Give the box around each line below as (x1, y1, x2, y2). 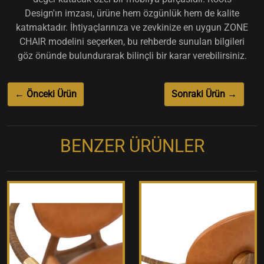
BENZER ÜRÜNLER (60, 135, 204, 156)
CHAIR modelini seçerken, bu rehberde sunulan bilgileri (19, 35, 245, 47)
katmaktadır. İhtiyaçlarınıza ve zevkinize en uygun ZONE (16, 21, 248, 33)
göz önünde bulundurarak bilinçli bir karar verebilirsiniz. (17, 49, 247, 61)
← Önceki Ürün (15, 88, 77, 100)
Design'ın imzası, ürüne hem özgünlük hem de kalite (25, 7, 239, 19)
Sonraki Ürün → (171, 88, 237, 100)
